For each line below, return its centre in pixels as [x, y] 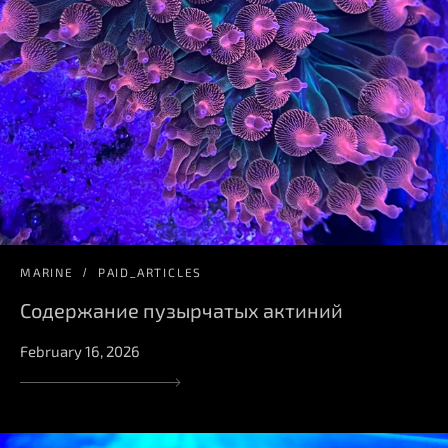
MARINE [47, 271]
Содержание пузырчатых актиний [181, 309]
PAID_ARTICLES [150, 271]
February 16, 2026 [80, 350]
